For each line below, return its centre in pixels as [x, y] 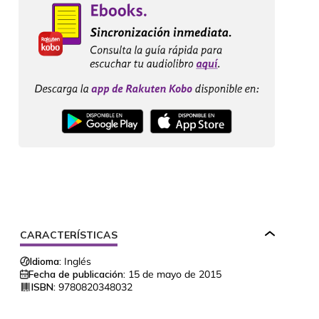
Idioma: [46, 262]
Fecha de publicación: [77, 274]
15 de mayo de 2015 [175, 274]
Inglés [78, 262]
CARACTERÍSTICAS [69, 235]
